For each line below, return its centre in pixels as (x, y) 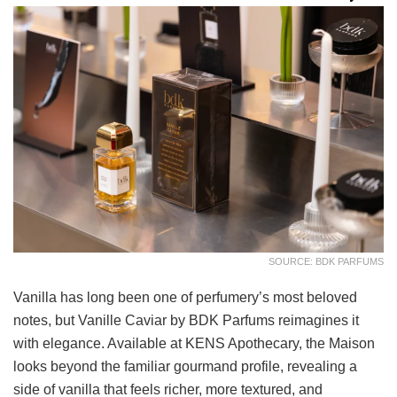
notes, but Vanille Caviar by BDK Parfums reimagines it (186, 321)
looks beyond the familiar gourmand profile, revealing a (185, 367)
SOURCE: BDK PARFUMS (326, 262)
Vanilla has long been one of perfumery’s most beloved (185, 298)
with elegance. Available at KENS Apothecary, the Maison (194, 344)
